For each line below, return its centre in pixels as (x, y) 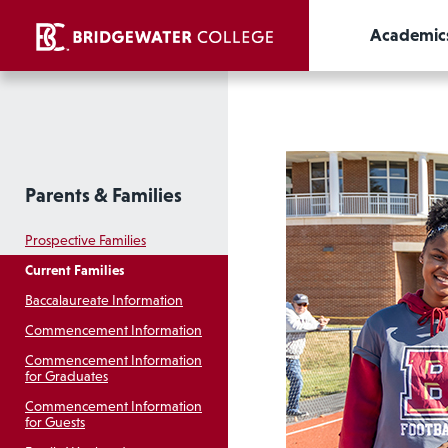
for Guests (55, 422)
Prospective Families (85, 240)
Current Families (74, 270)
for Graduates (66, 376)
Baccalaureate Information (104, 300)
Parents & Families (103, 195)
